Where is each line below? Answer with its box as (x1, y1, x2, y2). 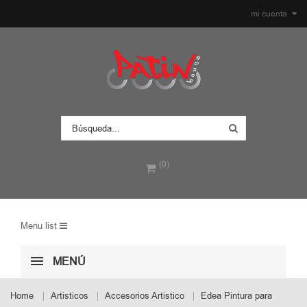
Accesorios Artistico (105, 289, 184, 302)
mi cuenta (251, 8, 287, 19)
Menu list (21, 219, 57, 232)
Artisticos (51, 289, 88, 302)
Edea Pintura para (201, 289, 272, 302)
